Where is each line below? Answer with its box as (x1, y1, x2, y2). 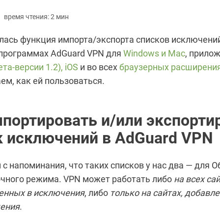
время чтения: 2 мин (4, 13, 69, 21)
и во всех (78, 62, 119, 72)
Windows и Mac (123, 48, 185, 58)
